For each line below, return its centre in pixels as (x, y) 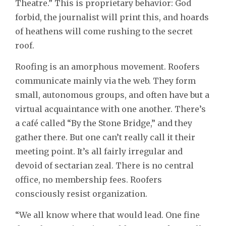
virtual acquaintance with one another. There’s (110, 109)
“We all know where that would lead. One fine (107, 215)
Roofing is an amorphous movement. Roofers (107, 66)
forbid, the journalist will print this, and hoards (112, 17)
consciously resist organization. (81, 193)
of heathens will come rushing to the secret (104, 31)
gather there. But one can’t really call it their (105, 137)
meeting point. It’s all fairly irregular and (99, 151)
